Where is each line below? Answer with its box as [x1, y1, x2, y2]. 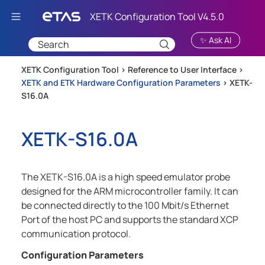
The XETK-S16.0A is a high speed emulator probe [21, 170, 230, 184]
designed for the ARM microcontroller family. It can [21, 185, 238, 198]
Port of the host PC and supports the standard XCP [21, 213, 238, 227]
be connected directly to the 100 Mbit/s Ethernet [21, 199, 229, 212]
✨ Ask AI [200, 34, 231, 46]
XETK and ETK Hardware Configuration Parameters [21, 77, 221, 89]
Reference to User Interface [128, 64, 237, 76]
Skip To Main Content [100, 9, 184, 19]
